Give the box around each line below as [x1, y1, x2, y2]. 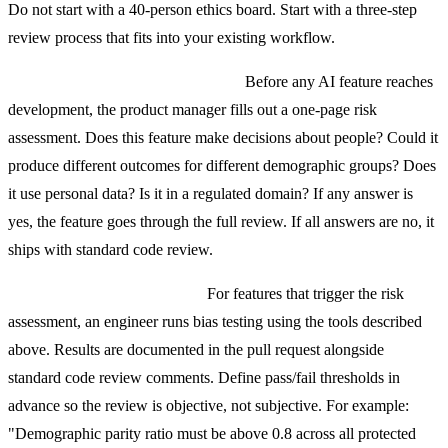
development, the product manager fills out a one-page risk [8, 100, 377, 118]
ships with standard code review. [8, 240, 213, 258]
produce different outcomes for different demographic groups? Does [8, 156, 436, 174]
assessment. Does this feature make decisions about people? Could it [8, 128, 438, 146]
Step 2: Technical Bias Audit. [8, 284, 203, 302]
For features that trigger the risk [203, 284, 404, 302]
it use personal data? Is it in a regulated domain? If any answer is [8, 184, 413, 202]
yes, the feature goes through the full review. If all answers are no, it [8, 212, 434, 230]
